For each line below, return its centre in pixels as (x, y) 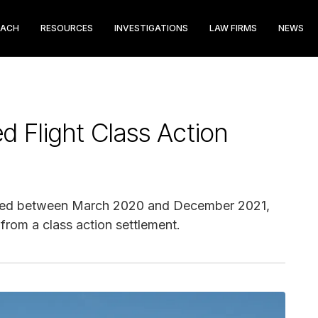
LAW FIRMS (233, 28)
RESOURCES (67, 28)
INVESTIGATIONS (151, 28)
